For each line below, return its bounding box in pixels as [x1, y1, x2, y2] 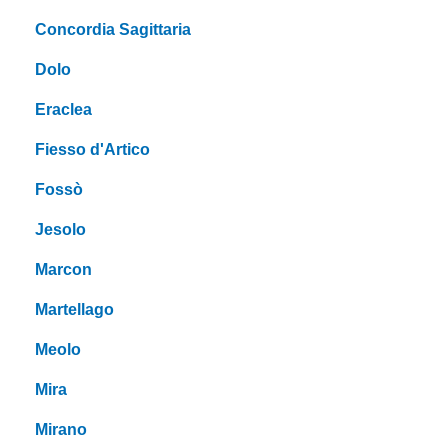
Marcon [35, 261, 92, 279]
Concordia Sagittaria [35, 21, 191, 39]
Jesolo [35, 221, 86, 239]
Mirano [35, 421, 87, 439]
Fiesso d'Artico [35, 141, 150, 159]
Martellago [35, 301, 114, 319]
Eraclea [35, 101, 92, 119]
